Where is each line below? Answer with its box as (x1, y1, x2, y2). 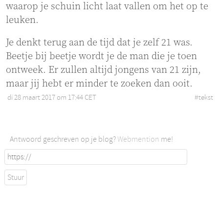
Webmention (117, 134, 159, 145)
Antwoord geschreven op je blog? (10, 134, 117, 145)
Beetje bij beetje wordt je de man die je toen (6, 50, 197, 63)
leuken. (6, 14, 39, 27)
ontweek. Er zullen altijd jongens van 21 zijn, (6, 64, 201, 77)
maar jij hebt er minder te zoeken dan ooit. (6, 78, 193, 90)
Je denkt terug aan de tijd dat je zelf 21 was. (6, 37, 193, 49)
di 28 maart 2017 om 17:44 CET (7, 93, 96, 103)
